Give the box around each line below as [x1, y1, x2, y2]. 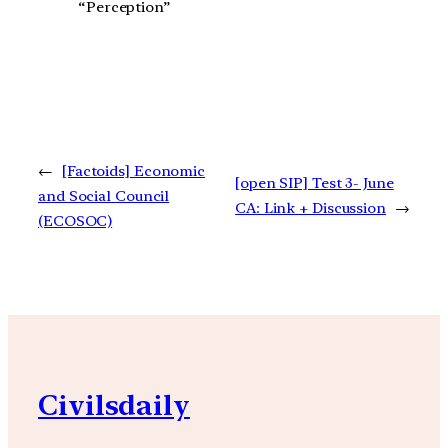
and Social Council [38, 186, 170, 205]
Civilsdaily [38, 387, 190, 422]
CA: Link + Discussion [235, 199, 386, 218]
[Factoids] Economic [61, 161, 206, 180]
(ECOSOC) [38, 211, 113, 230]
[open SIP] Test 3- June [235, 174, 394, 193]
